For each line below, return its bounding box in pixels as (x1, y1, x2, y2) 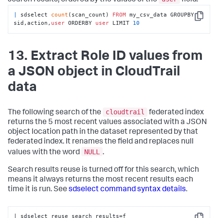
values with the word (8, 148, 81, 157)
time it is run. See (8, 185, 69, 194)
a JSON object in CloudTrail (8, 65, 180, 79)
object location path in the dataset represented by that (8, 128, 198, 137)
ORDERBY (65, 19, 96, 27)
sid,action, (14, 19, 52, 27)
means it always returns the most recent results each (8, 176, 193, 184)
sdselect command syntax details (69, 185, 186, 194)
